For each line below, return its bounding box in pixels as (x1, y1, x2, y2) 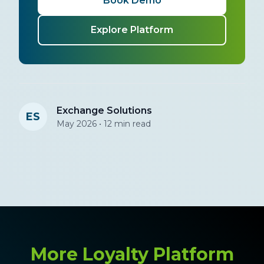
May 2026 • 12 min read (57, 118, 151, 130)
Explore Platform (91, 24, 173, 36)
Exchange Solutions (57, 105, 152, 117)
